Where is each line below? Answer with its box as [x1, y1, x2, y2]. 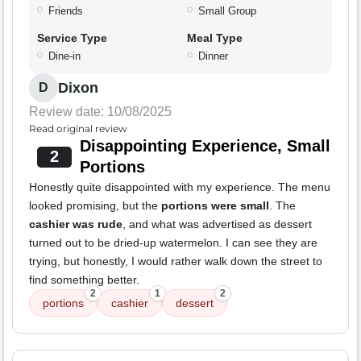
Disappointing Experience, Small [79, 137, 330, 156]
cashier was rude [29, 218, 122, 231]
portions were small [161, 199, 269, 213]
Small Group [198, 5, 256, 18]
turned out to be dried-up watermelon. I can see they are [29, 236, 317, 250]
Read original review [29, 122, 127, 135]
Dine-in [48, 50, 81, 63]
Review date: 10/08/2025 [29, 105, 172, 119]
